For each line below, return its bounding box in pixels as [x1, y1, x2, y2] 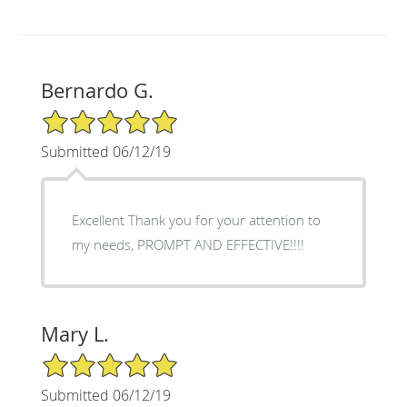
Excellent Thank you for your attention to [71, 211, 321, 230]
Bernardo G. [40, 77, 154, 104]
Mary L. [40, 321, 109, 348]
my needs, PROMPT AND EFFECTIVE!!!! [71, 235, 304, 254]
